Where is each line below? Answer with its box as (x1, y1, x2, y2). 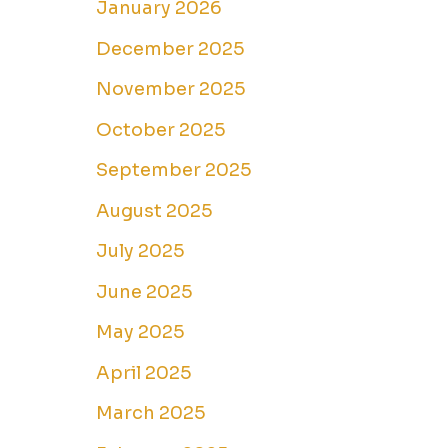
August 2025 (96, 199, 213, 222)
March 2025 (96, 402, 206, 425)
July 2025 (96, 240, 185, 263)
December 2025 (96, 37, 245, 60)
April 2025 (96, 361, 192, 384)
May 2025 (96, 321, 185, 344)
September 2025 (96, 159, 252, 182)
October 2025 (96, 118, 226, 141)
